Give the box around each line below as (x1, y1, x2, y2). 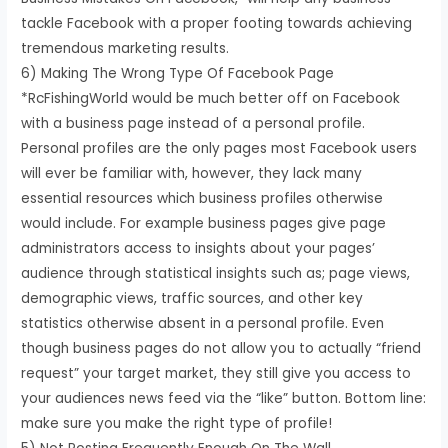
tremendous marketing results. (21, 38, 230, 58)
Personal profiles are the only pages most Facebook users (21, 138, 418, 158)
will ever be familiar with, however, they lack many (21, 163, 363, 183)
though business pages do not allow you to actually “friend (21, 338, 422, 358)
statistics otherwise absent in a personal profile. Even (21, 313, 385, 333)
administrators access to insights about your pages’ (21, 238, 376, 258)
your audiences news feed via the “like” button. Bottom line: (21, 388, 427, 408)
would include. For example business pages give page (21, 213, 387, 233)
